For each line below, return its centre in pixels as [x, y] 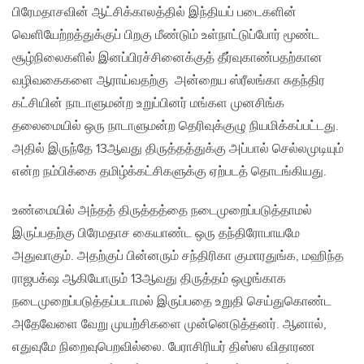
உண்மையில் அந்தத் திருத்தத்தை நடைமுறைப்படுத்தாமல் [162, 211]
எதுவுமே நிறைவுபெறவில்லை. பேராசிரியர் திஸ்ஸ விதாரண [164, 348]
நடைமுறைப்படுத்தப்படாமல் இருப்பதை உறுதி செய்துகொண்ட [172, 302]
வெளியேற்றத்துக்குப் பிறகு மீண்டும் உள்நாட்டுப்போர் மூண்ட [166, 36]
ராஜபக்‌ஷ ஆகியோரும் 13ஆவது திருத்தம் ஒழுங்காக [149, 279]
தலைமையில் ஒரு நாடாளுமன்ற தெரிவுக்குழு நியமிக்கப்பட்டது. [175, 127]
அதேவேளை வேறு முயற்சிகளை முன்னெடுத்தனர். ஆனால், [169, 325]
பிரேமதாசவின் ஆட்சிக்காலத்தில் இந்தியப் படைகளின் [154, 13]
